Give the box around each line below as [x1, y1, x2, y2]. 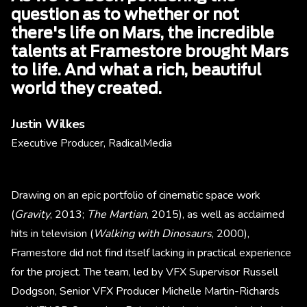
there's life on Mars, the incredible [11, 25, 274, 41]
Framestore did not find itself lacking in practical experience [11, 245, 291, 260]
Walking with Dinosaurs [93, 225, 212, 241]
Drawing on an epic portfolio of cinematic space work [11, 187, 260, 203]
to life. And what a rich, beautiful [11, 62, 262, 78]
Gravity [14, 206, 50, 222]
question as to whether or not [11, 7, 239, 23]
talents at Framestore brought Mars [11, 44, 288, 60]
